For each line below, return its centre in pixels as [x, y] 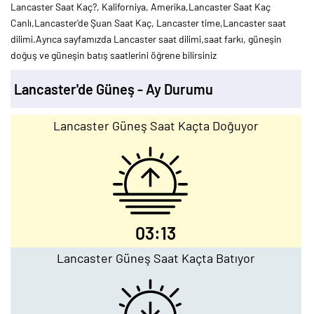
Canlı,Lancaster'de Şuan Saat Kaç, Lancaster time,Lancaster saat [148, 23]
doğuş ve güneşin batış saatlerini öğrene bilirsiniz [114, 55]
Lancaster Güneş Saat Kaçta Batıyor [156, 258]
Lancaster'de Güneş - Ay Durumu [114, 89]
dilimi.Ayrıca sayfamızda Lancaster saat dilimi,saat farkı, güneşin [146, 39]
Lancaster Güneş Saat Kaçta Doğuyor [156, 125]
